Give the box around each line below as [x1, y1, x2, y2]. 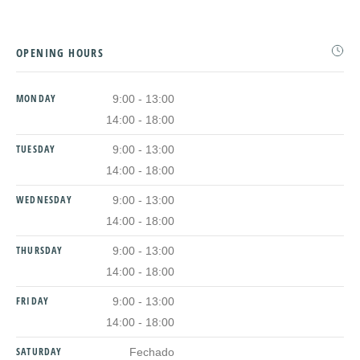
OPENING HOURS [16, 45, 104, 61]
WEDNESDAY [16, 193, 72, 207]
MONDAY [16, 92, 57, 106]
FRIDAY [16, 294, 50, 309]
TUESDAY [16, 142, 56, 157]
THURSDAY [16, 243, 63, 258]
